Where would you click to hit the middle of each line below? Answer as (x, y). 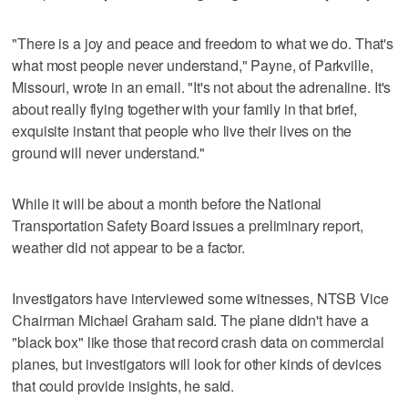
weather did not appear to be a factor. (129, 247)
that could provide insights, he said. (123, 385)
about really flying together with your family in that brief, (184, 108)
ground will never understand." (109, 152)
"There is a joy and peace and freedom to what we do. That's (203, 43)
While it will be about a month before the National (167, 203)
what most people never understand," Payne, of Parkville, (193, 65)
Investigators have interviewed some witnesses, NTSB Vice (200, 298)
